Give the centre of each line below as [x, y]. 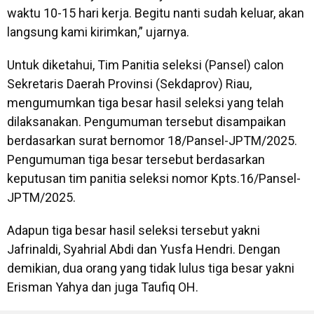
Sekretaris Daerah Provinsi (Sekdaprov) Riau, [129, 84]
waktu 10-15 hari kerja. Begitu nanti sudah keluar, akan [156, 13]
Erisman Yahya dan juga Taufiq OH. [103, 287]
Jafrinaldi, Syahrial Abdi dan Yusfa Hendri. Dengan [144, 250]
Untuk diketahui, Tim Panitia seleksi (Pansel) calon [145, 65]
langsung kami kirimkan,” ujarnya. [98, 32]
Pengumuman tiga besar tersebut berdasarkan [136, 160]
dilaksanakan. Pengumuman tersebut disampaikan [146, 122]
